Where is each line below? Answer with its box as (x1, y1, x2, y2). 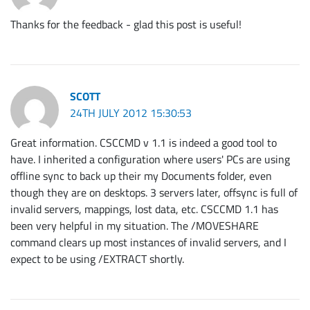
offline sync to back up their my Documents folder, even (10, 168, 272, 184)
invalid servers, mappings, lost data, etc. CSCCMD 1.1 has (10, 201, 278, 217)
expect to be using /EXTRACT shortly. (10, 251, 184, 267)
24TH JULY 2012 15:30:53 (70, 105, 192, 121)
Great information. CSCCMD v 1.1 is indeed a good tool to (10, 135, 277, 151)
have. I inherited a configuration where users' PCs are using (10, 152, 290, 167)
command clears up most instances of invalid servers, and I (10, 235, 286, 250)
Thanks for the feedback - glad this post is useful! (10, 17, 241, 33)
